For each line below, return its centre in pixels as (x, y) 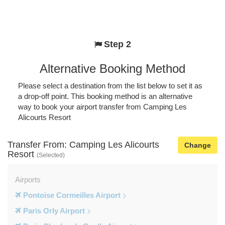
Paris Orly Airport (53, 210)
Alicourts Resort (44, 117)
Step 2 (117, 44)
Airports (28, 179)
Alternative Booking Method (113, 68)
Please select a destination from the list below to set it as (110, 85)
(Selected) (51, 155)
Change (198, 145)
